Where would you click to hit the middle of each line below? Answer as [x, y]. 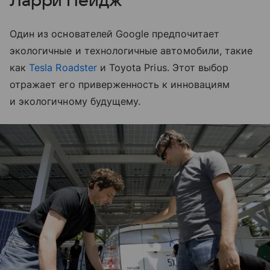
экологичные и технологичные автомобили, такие [131, 50]
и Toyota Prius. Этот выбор [163, 67]
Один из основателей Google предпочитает [115, 33]
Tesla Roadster [63, 67]
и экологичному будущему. [75, 101]
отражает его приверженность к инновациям [120, 84]
